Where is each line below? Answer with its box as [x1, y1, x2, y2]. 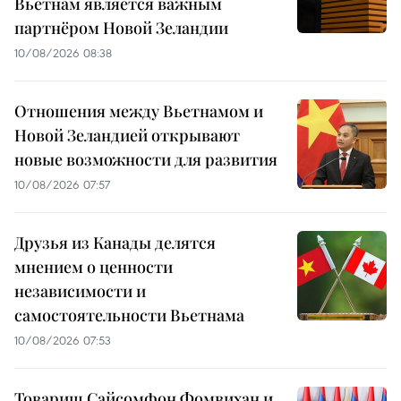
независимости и [14, 280, 146, 303]
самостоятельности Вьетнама [14, 304, 244, 327]
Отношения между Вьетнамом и [14, 100, 263, 123]
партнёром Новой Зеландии [14, 17, 228, 39]
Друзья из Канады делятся [14, 232, 216, 254]
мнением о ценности [14, 256, 173, 278]
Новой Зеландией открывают [14, 124, 240, 147]
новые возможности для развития [14, 149, 277, 171]
